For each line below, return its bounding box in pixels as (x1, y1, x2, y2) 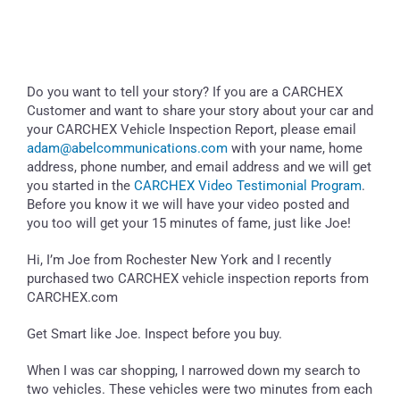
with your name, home (228, 139, 362, 156)
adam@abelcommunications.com (27, 139, 228, 156)
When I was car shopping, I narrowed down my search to (27, 362, 361, 379)
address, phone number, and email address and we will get (27, 158, 371, 175)
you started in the (27, 177, 134, 194)
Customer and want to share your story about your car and (27, 102, 373, 119)
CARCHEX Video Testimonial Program (134, 177, 362, 194)
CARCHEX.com (27, 288, 118, 305)
